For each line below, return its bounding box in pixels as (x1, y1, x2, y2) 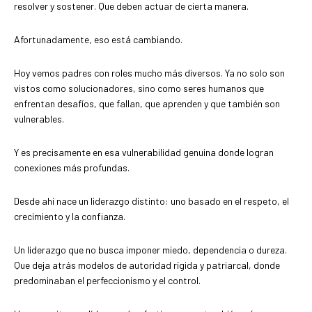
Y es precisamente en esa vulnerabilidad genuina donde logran (14, 146, 274, 159)
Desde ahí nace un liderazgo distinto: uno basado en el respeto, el (14, 195, 289, 208)
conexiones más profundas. (14, 162, 130, 174)
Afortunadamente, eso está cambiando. (14, 33, 182, 46)
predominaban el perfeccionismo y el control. (14, 274, 201, 287)
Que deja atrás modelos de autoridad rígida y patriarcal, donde (14, 259, 280, 272)
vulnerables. (14, 113, 64, 125)
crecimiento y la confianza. (14, 210, 125, 223)
